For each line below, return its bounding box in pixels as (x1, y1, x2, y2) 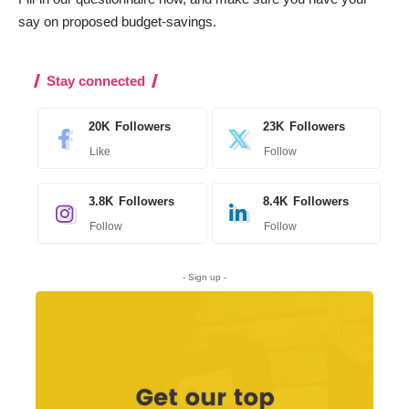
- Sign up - (183, 272, 226, 283)
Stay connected (47, 73, 145, 89)
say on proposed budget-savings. (18, 14, 216, 30)
